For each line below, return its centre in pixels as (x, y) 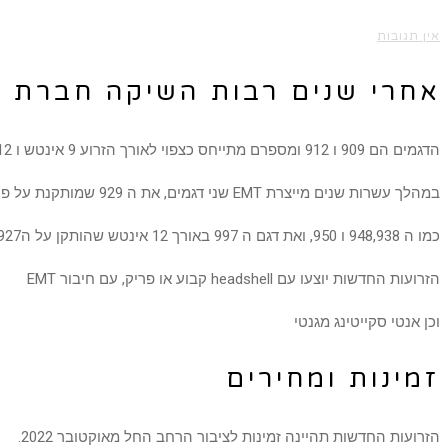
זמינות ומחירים (333, 379)
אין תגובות (408, 36)
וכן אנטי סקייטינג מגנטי (367, 322)
